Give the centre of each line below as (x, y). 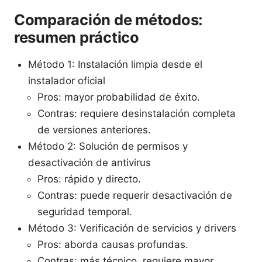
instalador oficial (67, 80)
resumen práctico (77, 37)
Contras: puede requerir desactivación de (135, 195)
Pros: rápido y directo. (89, 179)
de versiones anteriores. (94, 130)
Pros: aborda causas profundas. (113, 244)
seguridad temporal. (85, 211)
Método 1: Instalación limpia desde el (115, 64)
